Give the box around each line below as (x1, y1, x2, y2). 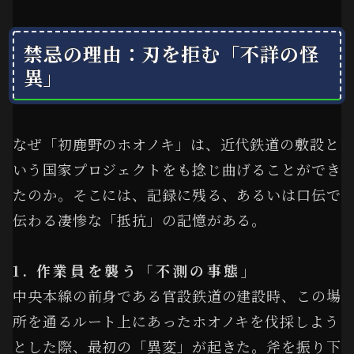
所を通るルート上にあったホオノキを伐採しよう (13, 311, 340, 332)
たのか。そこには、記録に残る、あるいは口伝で (13, 183, 341, 205)
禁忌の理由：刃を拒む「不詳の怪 (24, 39, 319, 67)
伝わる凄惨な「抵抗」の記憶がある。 (13, 209, 267, 230)
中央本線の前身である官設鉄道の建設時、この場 (13, 285, 341, 307)
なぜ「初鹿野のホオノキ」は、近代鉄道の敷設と (13, 133, 340, 154)
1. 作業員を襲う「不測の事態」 (13, 260, 258, 281)
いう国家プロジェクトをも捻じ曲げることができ (13, 158, 341, 179)
